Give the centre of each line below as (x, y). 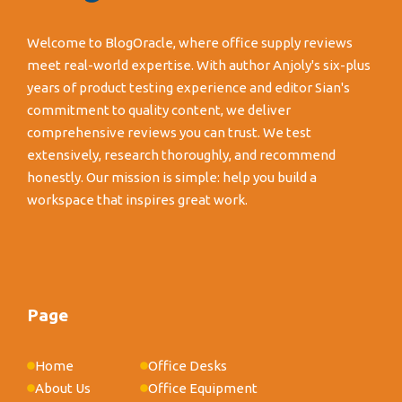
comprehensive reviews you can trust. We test (169, 132)
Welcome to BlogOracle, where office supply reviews (190, 42)
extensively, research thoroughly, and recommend (181, 154)
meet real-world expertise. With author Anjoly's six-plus (199, 65)
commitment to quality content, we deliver (159, 109)
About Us (63, 389)
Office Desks (188, 366)
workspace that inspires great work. (137, 199)
